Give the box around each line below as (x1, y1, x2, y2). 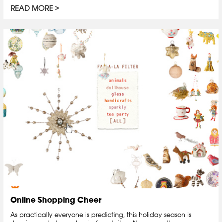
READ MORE (10, 3, 53, 13)
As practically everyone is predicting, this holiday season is (10, 210, 191, 219)
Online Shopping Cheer (10, 194, 102, 205)
